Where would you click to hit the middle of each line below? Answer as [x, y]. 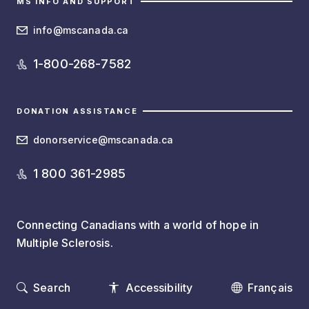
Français [270, 288]
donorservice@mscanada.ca [103, 140]
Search [52, 288]
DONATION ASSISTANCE [77, 111]
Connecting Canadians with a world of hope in [138, 225]
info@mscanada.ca [81, 30]
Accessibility [159, 288]
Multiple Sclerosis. [65, 243]
